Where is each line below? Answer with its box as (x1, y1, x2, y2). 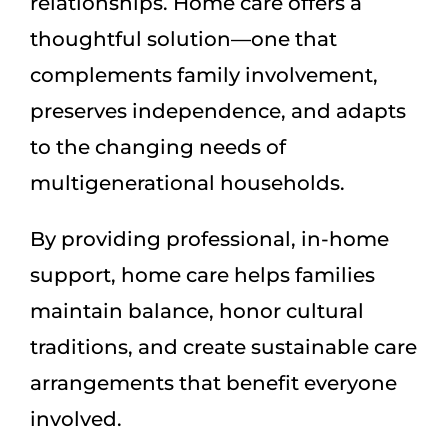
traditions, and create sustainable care (30, 334, 417, 359)
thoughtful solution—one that (30, 26, 337, 51)
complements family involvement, (30, 62, 378, 87)
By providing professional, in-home (30, 226, 389, 251)
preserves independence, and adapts (30, 98, 406, 123)
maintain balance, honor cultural (30, 298, 364, 323)
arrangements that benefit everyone (30, 370, 397, 395)
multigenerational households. (30, 170, 345, 195)
